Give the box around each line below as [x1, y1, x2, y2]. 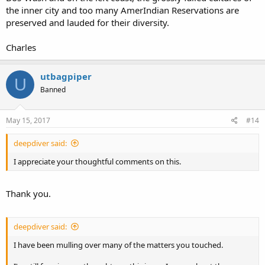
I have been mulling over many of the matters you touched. [14, 239, 223, 250]
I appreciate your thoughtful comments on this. [14, 156, 181, 167]
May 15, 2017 [6, 115, 50, 125]
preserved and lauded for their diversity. [6, 17, 169, 28]
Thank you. [6, 188, 51, 199]
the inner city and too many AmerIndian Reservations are [6, 4, 239, 16]
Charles [6, 41, 36, 53]
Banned [40, 85, 66, 95]
